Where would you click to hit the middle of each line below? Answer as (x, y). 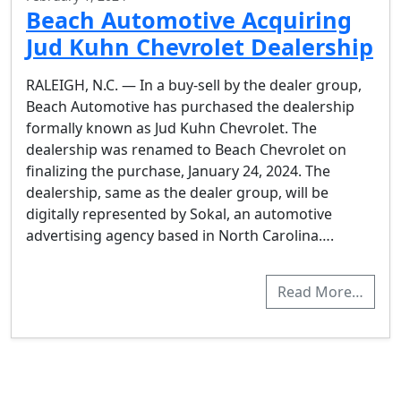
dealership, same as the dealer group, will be (177, 192)
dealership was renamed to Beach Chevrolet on (186, 149)
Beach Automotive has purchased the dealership (190, 107)
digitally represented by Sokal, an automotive (179, 214)
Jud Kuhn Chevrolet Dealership (200, 47)
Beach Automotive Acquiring (189, 20)
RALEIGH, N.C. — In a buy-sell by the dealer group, (194, 85)
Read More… (320, 292)
